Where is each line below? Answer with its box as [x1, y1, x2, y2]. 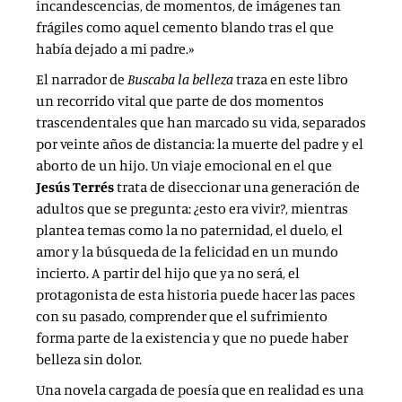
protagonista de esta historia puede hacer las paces [36, 285, 355, 304]
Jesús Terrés [36, 178, 117, 197]
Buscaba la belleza [127, 70, 233, 89]
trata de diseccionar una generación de [117, 178, 360, 197]
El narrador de [36, 70, 127, 89]
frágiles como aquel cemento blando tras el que [36, 18, 334, 37]
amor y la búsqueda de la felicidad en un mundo [36, 242, 338, 261]
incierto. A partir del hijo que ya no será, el [36, 264, 300, 283]
